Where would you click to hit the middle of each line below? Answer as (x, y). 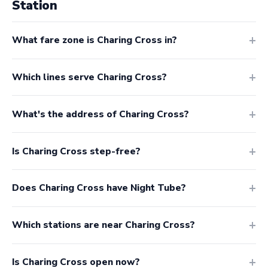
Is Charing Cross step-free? (76, 151)
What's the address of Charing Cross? (100, 114)
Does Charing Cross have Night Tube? (99, 188)
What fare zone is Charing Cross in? (95, 40)
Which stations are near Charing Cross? (103, 225)
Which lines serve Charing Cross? (89, 77)
